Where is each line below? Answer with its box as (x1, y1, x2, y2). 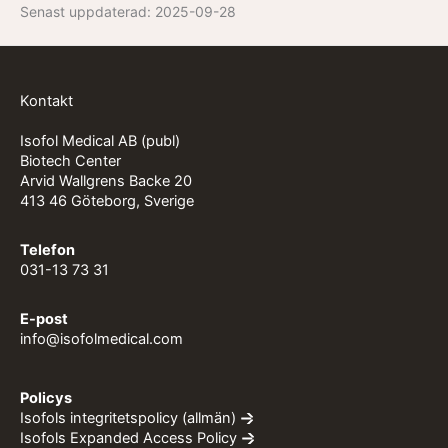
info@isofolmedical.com (20, 330, 183, 349)
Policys (20, 389, 72, 408)
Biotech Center (20, 151, 121, 170)
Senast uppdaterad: (20, 2, 155, 20)
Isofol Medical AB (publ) (20, 131, 180, 150)
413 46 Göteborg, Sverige (20, 191, 194, 210)
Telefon (20, 240, 75, 259)
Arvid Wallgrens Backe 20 (20, 171, 192, 190)
